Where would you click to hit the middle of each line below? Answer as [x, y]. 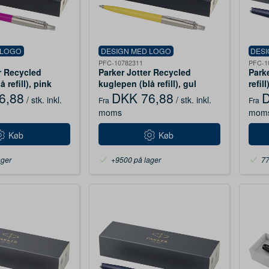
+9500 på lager [136, 159]
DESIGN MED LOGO [136, 50]
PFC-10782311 [121, 62]
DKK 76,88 [143, 98]
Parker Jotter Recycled [145, 72]
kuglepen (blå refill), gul [148, 83]
